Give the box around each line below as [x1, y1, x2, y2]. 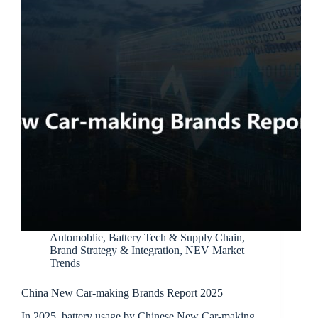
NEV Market [185, 244, 244, 257]
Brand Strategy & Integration [50, 244, 180, 257]
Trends [50, 257, 80, 270]
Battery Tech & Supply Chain [109, 231, 242, 244]
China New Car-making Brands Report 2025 [21, 287, 223, 300]
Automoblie [50, 231, 103, 244]
